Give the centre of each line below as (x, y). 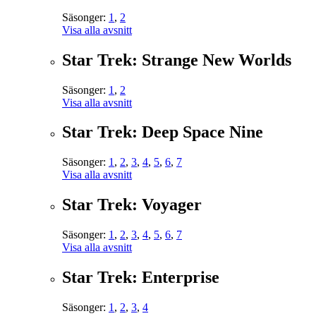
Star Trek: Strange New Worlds (177, 60)
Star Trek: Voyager (132, 205)
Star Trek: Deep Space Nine (163, 132)
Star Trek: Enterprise (141, 278)
